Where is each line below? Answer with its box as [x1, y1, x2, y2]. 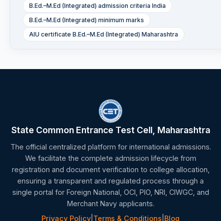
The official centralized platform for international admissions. [10, 143, 211, 151]
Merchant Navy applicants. [67, 199, 154, 208]
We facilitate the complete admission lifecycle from [25, 154, 196, 163]
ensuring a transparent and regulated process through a [17, 177, 204, 185]
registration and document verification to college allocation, [11, 165, 210, 174]
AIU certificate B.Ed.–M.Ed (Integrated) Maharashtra [29, 31, 178, 38]
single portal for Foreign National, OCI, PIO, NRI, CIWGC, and [12, 188, 209, 197]
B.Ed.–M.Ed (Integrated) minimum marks [29, 16, 144, 24]
